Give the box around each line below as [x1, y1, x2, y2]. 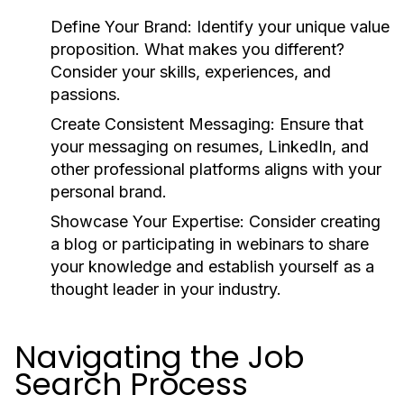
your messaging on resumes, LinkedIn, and [50, 137, 369, 156]
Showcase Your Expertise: [50, 212, 244, 231]
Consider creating [244, 212, 381, 231]
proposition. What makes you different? [50, 40, 344, 59]
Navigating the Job [14, 335, 304, 379]
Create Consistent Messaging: [50, 115, 275, 133]
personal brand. [50, 182, 167, 201]
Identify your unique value [192, 17, 390, 36]
